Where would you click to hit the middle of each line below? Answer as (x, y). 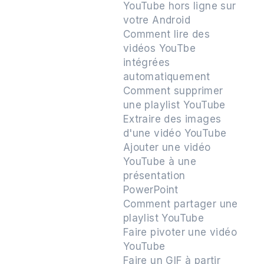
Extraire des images (172, 119)
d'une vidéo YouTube (175, 133)
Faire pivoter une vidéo (180, 232)
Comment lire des (166, 34)
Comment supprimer (173, 91)
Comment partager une (180, 204)
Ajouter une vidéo (167, 147)
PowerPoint (151, 190)
